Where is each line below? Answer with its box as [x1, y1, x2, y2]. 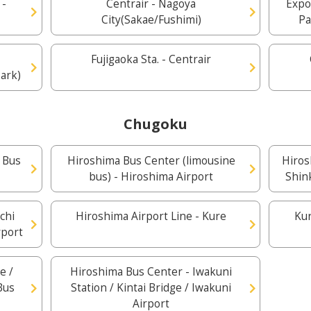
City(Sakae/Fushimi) [101, 12, 201, 27]
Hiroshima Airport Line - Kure [76, 209, 227, 224]
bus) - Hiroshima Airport [89, 169, 214, 184]
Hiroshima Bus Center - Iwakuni [70, 264, 233, 279]
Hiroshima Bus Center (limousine [67, 153, 235, 168]
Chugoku [124, 115, 187, 133]
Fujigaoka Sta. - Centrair [91, 52, 212, 67]
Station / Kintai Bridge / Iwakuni [71, 280, 232, 295]
